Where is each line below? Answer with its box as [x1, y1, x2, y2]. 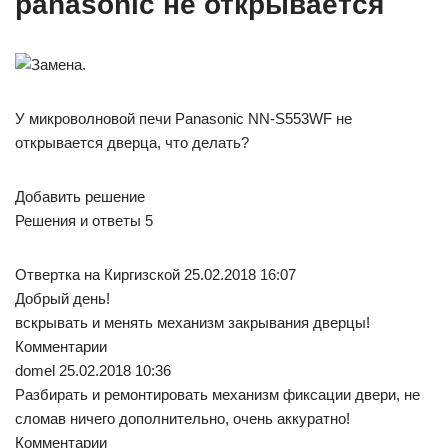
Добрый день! [15, 289, 110, 307]
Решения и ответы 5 [15, 211, 153, 229]
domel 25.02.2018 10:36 [15, 361, 171, 379]
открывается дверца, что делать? [15, 133, 249, 151]
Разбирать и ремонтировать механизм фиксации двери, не [15, 385, 420, 403]
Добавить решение [15, 187, 145, 205]
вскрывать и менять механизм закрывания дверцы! [15, 313, 370, 331]
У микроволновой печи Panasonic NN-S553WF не [15, 109, 352, 127]
